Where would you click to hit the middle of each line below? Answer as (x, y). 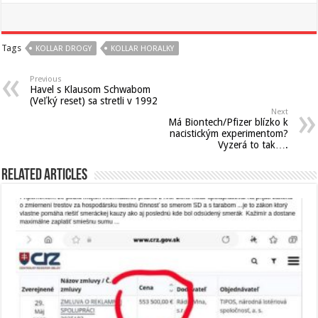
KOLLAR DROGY (64, 49)
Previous (46, 79)
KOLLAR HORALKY (143, 49)
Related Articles (45, 176)
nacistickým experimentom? (229, 133)
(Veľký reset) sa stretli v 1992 (94, 101)
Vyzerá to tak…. (253, 145)
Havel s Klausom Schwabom (91, 89)
